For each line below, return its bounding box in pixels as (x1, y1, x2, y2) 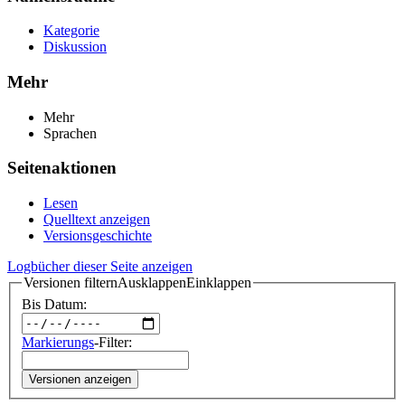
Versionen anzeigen (29, 372, 131, 386)
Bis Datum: (22, 296, 87, 312)
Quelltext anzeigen (43, 212, 150, 228)
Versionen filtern (24, 275, 118, 291)
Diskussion (43, 39, 107, 55)
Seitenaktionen (7, 158, 117, 178)
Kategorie (43, 23, 99, 39)
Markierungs (22, 334, 94, 350)
